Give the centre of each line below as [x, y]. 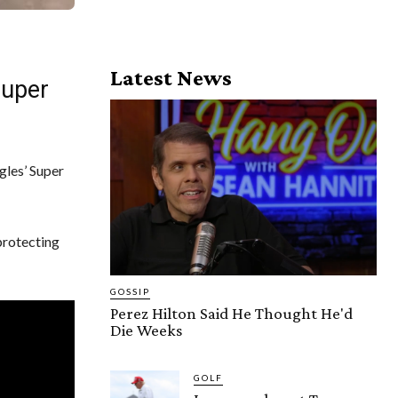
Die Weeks [146, 330]
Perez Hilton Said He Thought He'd [231, 313]
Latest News [171, 77]
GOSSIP [130, 291]
